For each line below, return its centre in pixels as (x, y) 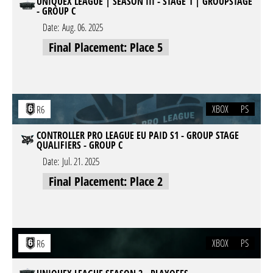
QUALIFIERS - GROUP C (80, 145)
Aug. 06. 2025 (83, 27)
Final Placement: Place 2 (106, 181)
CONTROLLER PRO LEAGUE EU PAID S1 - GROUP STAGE (138, 135)
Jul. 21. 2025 (81, 161)
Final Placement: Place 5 (106, 47)
